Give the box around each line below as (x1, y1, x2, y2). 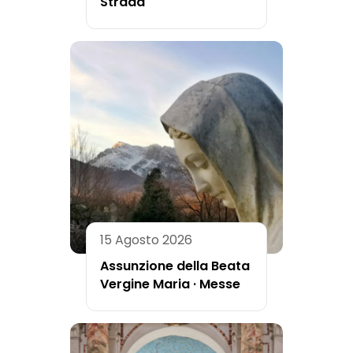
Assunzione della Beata (100, 256, 250, 275)
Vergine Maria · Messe (100, 274, 240, 293)
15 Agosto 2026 (100, 230, 192, 249)
